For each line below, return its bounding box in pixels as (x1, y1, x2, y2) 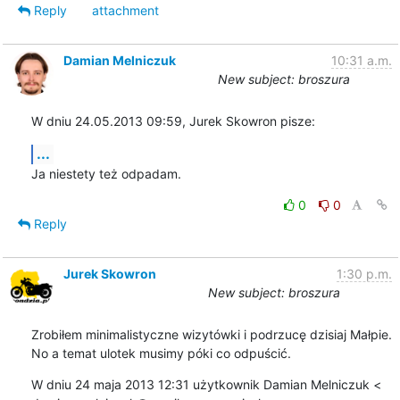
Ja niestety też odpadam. (30, 165, 181, 181)
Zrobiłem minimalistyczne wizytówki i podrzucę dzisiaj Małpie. (30, 326, 392, 342)
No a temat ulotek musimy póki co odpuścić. (30, 345, 291, 361)
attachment (91, 2, 159, 18)
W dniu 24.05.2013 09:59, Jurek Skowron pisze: (30, 112, 315, 129)
